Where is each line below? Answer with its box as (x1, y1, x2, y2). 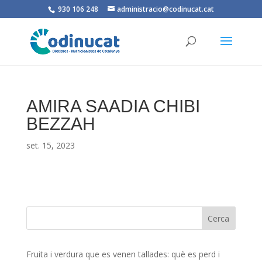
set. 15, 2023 (26, 140, 75, 151)
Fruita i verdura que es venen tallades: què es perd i (26, 249, 220, 260)
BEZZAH (26, 114, 95, 133)
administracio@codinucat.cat (116, 4, 214, 14)
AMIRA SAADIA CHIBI (26, 96, 200, 116)
